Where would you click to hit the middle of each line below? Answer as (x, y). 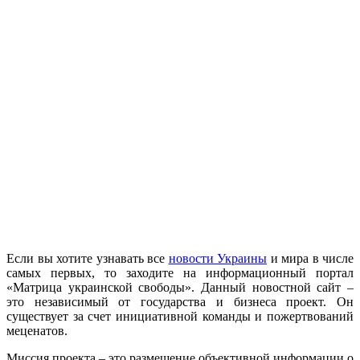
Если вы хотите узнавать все (88, 258)
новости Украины (217, 258)
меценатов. (37, 330)
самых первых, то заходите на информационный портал (180, 272)
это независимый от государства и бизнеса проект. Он (180, 301)
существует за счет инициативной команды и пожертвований (180, 316)
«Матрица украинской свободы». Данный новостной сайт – (180, 287)
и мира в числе (310, 258)
